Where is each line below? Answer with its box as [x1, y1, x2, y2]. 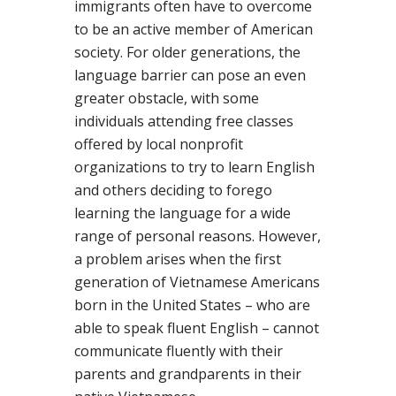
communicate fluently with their [74, 341, 283, 362]
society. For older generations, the [74, 42, 301, 63]
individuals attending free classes [74, 111, 293, 132]
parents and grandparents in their [74, 364, 301, 385]
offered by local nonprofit [74, 134, 243, 155]
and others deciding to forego [74, 180, 272, 201]
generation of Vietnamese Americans [74, 272, 320, 293]
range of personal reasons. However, [74, 226, 321, 247]
